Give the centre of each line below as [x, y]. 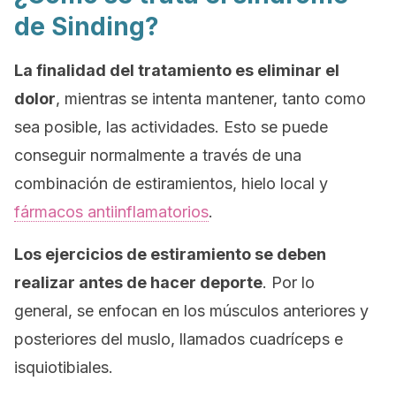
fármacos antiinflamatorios [111, 212]
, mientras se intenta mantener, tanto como [211, 99]
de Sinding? [87, 27]
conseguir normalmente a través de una [158, 155]
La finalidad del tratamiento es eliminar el [177, 70]
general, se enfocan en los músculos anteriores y [191, 311]
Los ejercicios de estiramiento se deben [170, 254]
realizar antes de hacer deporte [138, 282]
